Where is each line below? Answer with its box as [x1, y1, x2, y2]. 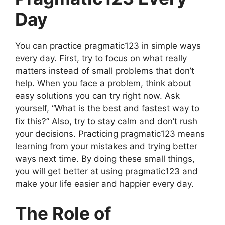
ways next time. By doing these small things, [15, 153, 195, 164]
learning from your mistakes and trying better [15, 141, 197, 151]
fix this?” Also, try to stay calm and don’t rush [15, 116, 197, 126]
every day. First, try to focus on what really [15, 53, 187, 63]
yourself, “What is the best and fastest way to [15, 103, 199, 114]
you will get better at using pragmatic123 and [15, 166, 198, 176]
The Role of [15, 203, 111, 224]
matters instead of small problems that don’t [15, 65, 194, 76]
